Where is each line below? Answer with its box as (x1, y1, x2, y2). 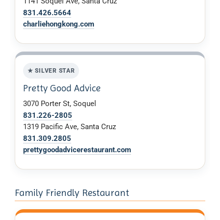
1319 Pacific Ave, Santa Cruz (23, 122, 116, 132)
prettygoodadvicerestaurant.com (23, 145, 131, 155)
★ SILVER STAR (27, 67, 75, 75)
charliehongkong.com (23, 20, 94, 29)
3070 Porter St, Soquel (23, 99, 96, 109)
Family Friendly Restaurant (15, 187, 129, 198)
